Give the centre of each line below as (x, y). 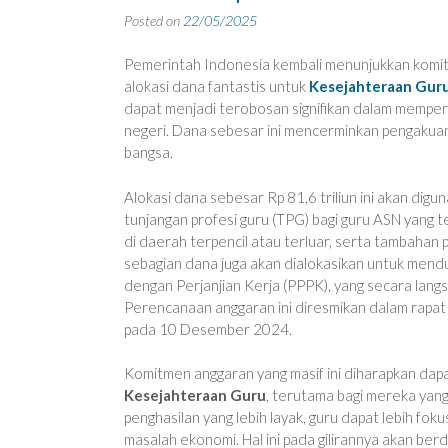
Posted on (153, 20)
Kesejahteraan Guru (195, 395)
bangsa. (148, 152)
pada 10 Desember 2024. (208, 328)
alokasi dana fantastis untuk (216, 86)
